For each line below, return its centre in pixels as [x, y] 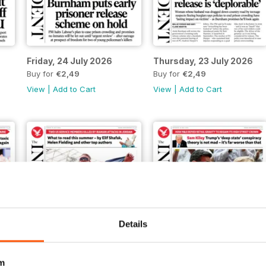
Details [133, 224]
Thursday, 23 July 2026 [203, 61]
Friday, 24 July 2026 [69, 61]
